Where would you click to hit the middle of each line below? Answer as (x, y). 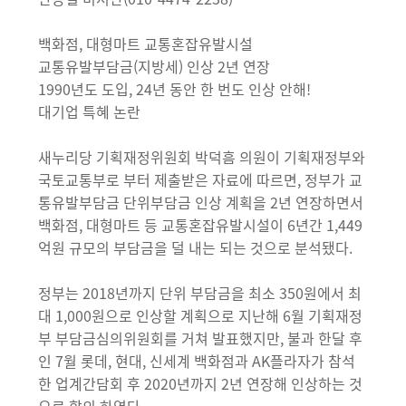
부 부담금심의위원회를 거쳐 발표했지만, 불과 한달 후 (201, 338)
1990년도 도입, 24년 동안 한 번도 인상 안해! (175, 89)
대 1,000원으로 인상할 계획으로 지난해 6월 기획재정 (201, 315)
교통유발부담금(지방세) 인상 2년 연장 (155, 66)
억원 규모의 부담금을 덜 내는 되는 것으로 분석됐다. (196, 247)
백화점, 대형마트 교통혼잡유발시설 (146, 43)
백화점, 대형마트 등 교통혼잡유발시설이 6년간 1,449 (201, 225)
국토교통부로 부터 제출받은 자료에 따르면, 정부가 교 (201, 179)
